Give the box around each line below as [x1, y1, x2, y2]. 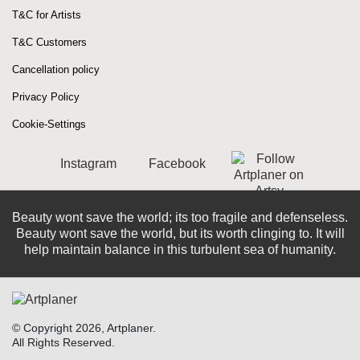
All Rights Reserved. [12, 335, 115, 349]
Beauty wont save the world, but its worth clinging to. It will [15, 227, 345, 240]
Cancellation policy [12, 63, 100, 76]
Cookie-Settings [12, 118, 86, 130]
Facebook [149, 157, 206, 170]
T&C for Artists [12, 9, 81, 21]
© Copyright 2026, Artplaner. [12, 321, 156, 334]
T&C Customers [12, 36, 87, 48]
